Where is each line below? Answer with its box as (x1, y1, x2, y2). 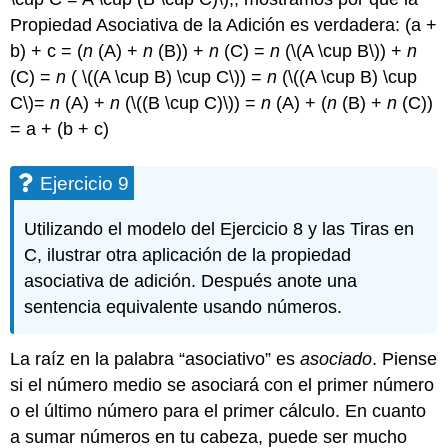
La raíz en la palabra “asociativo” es (10, 349, 301, 370)
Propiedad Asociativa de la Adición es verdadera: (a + (10, 15, 438, 35)
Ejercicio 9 (40, 173, 130, 194)
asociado (300, 349, 373, 370)
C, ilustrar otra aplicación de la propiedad (24, 244, 352, 265)
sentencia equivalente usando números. (24, 296, 343, 317)
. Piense (372, 349, 438, 370)
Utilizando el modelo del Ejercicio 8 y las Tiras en (24, 218, 415, 239)
